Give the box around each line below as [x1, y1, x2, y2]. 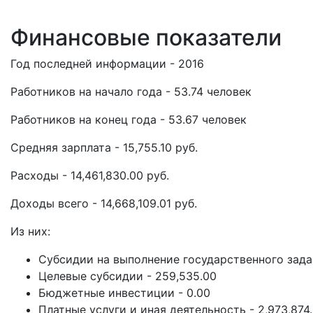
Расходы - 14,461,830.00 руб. [10, 168, 169, 182]
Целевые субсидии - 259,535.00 [38, 269, 217, 283]
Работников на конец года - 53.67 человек [10, 112, 247, 126]
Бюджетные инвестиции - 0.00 [38, 286, 210, 300]
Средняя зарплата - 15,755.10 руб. [10, 140, 198, 154]
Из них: [10, 224, 50, 238]
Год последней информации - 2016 [10, 57, 204, 71]
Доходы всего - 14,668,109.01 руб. [10, 196, 197, 210]
